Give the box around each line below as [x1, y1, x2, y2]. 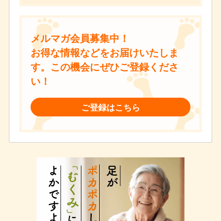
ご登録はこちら [81, 101, 140, 113]
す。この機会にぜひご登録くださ [30, 59, 179, 74]
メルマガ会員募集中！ [30, 31, 129, 45]
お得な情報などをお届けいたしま [30, 45, 179, 59]
